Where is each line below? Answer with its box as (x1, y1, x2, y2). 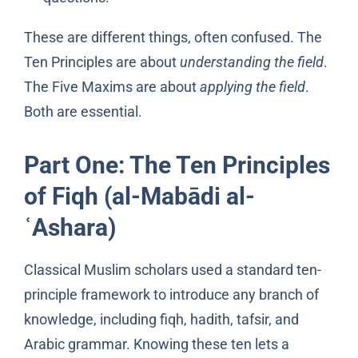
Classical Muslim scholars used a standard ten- (23, 261, 321, 278)
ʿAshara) (23, 213, 117, 241)
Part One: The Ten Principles (23, 150, 330, 179)
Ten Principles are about (23, 53, 180, 70)
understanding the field (179, 53, 324, 70)
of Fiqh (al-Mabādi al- (23, 181, 255, 210)
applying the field (199, 78, 305, 95)
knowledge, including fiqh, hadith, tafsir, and (23, 310, 299, 328)
